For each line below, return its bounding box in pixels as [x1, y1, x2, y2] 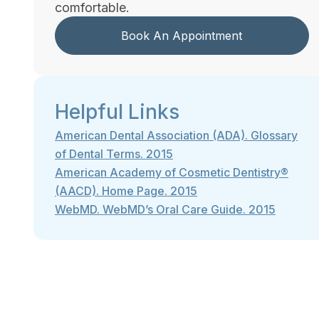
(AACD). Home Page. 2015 [55, 184, 197, 199]
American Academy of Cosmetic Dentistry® [55, 165, 288, 180]
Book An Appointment [121, 28, 243, 43]
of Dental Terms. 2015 [55, 147, 173, 162]
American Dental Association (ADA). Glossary [55, 128, 298, 143]
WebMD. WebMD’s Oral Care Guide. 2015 [55, 202, 276, 217]
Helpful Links [55, 100, 179, 125]
